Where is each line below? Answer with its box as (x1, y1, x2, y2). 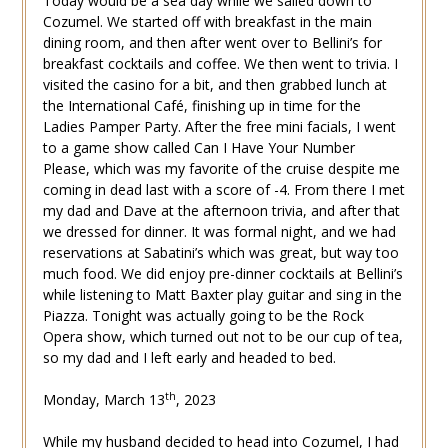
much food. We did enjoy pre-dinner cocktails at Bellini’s (42, 264, 403, 284)
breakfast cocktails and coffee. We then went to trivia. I (42, 54, 398, 74)
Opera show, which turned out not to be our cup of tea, (42, 327, 403, 347)
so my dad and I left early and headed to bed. (42, 348, 336, 368)
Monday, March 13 (42, 390, 165, 410)
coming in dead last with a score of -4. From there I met (42, 180, 405, 200)
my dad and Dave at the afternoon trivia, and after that (42, 201, 400, 221)
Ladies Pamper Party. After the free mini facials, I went (42, 117, 396, 137)
